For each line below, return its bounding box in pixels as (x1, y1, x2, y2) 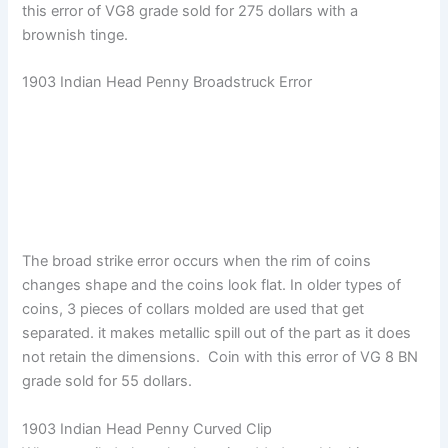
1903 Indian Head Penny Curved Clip (22, 419, 273, 438)
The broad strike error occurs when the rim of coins (22, 252, 372, 271)
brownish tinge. (22, 26, 129, 45)
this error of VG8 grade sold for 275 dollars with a (22, 2, 359, 21)
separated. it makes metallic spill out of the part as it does (22, 324, 412, 343)
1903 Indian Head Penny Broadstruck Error (22, 73, 313, 92)
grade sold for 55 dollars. (22, 372, 193, 391)
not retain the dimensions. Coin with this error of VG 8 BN (22, 348, 419, 367)
